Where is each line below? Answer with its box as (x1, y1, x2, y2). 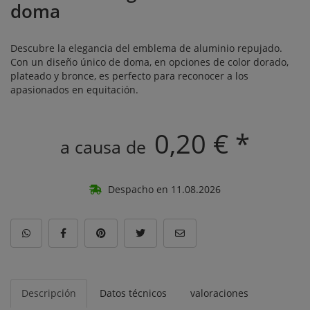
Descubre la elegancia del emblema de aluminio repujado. (10, 42, 282, 55)
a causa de (60, 135, 151, 158)
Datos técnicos (100, 286, 167, 300)
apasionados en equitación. (10, 83, 138, 96)
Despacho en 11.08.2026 (105, 183, 221, 196)
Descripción (21, 286, 76, 300)
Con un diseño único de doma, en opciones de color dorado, (10, 55, 289, 69)
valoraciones (190, 286, 248, 300)
